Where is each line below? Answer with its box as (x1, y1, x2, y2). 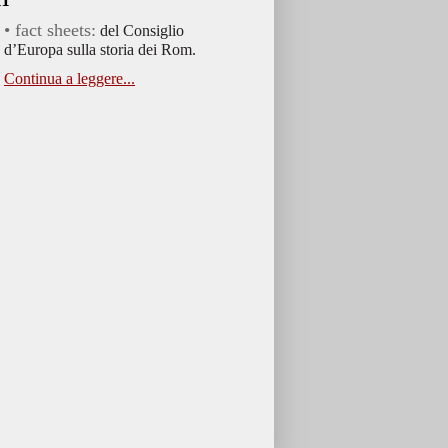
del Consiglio (96, 22, 184, 39)
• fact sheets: (4, 20, 96, 40)
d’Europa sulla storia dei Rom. (4, 41, 196, 58)
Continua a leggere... (4, 70, 135, 87)
